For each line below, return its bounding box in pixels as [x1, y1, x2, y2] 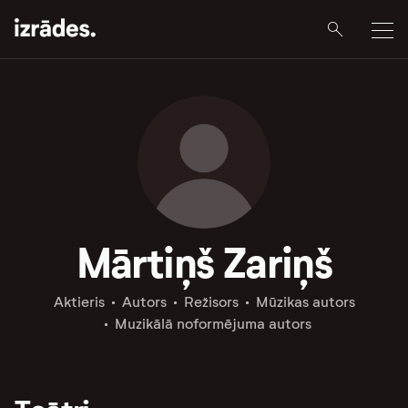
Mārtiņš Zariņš [76, 237, 332, 290]
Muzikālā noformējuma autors [114, 315, 311, 332]
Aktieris [53, 293, 105, 311]
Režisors [183, 293, 239, 311]
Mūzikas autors [255, 293, 355, 311]
